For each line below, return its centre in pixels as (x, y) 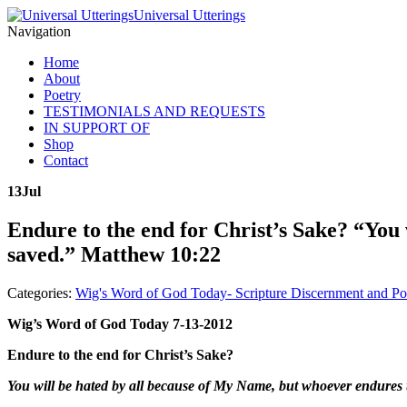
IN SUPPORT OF (97, 128)
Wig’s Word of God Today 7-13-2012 (120, 323)
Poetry (62, 95)
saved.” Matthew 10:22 (114, 254)
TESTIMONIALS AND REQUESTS (154, 111)
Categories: (41, 293)
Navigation (39, 31)
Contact (66, 160)
